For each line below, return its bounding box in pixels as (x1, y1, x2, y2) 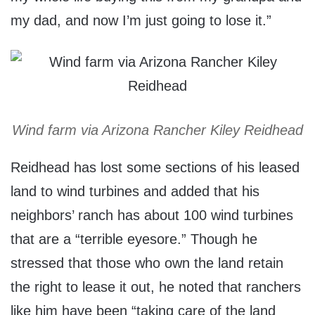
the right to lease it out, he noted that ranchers (11, 279, 301, 295)
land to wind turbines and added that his (11, 184, 259, 200)
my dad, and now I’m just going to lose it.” (11, 13, 271, 29)
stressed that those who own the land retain (11, 255, 283, 271)
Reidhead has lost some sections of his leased (11, 160, 300, 176)
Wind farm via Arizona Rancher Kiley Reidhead (12, 122, 303, 139)
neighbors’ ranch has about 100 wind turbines (11, 207, 293, 224)
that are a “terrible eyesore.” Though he (11, 231, 257, 247)
